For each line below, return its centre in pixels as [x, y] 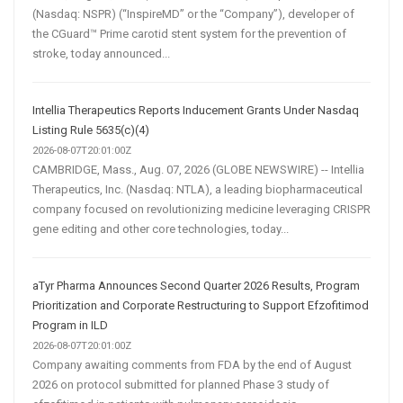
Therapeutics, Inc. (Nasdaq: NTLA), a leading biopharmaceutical [197, 190]
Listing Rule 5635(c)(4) [91, 130]
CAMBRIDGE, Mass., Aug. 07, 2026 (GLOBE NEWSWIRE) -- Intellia [198, 170]
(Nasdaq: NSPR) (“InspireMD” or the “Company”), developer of [193, 14]
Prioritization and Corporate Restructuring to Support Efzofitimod [201, 306]
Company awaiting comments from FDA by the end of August [192, 365]
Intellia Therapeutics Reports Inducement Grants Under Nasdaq [196, 111]
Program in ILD [70, 326]
